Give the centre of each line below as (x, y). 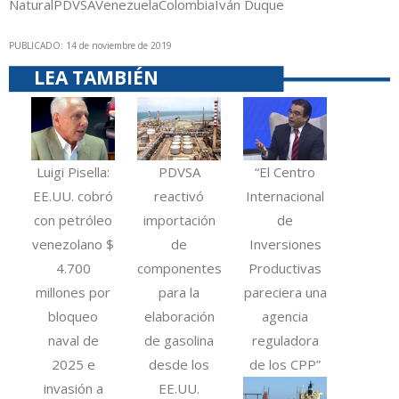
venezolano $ (73, 244)
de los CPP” (285, 364)
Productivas (285, 268)
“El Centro (285, 171)
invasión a (73, 388)
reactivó (179, 195)
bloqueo (73, 316)
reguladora (285, 340)
